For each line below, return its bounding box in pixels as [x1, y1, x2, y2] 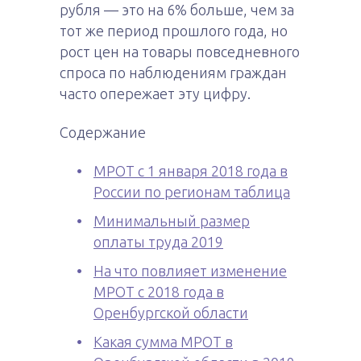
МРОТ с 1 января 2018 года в [93, 163, 288, 179]
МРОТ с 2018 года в [93, 284, 224, 300]
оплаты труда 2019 [93, 234, 223, 250]
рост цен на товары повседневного [60, 44, 300, 60]
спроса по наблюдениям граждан [60, 64, 287, 81]
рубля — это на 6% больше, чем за [60, 2, 294, 18]
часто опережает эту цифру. [60, 85, 251, 102]
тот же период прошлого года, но [60, 23, 288, 39]
